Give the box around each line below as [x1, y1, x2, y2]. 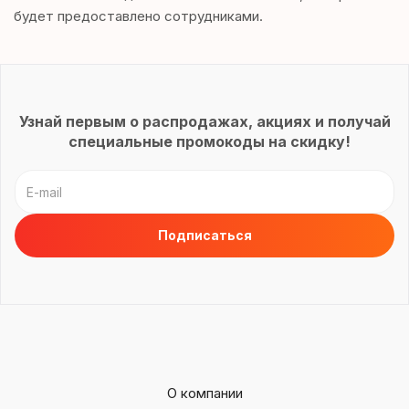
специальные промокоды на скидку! [58, 132, 351, 151]
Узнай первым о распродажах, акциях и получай [18, 112, 391, 131]
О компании [166, 384, 243, 402]
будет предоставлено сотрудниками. [14, 7, 263, 25]
